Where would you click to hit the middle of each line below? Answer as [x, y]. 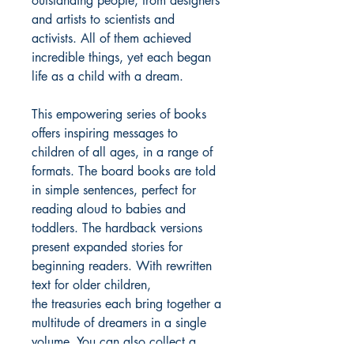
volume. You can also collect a [114, 342]
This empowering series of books [119, 115]
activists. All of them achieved [111, 39]
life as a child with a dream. [107, 77]
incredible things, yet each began [121, 58]
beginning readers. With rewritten [122, 266]
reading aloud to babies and [109, 209]
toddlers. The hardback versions [117, 228]
